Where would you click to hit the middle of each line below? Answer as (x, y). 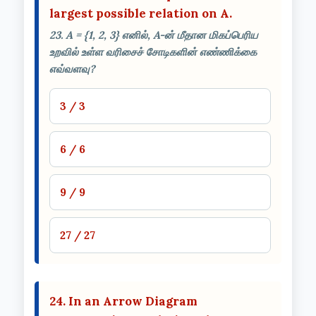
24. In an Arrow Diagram (123, 301)
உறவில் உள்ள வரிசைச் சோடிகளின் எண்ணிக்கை (153, 51)
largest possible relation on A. (141, 13)
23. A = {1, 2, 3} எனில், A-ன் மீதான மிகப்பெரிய (154, 35)
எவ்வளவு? (72, 68)
